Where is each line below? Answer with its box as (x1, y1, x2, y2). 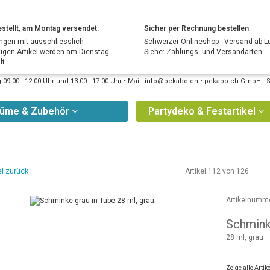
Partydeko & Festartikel (148, 105, 258, 118)
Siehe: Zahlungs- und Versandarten (144, 48, 262, 57)
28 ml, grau (226, 233, 264, 242)
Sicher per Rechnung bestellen (144, 24, 249, 33)
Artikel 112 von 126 (185, 167, 250, 176)
